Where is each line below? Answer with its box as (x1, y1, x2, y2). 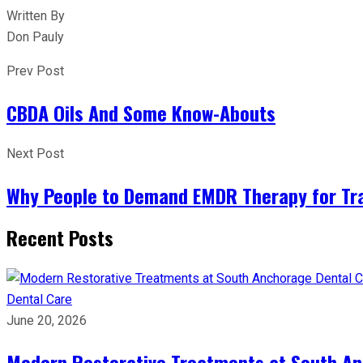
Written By (6, 7, 65, 23)
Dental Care (6, 291, 72, 307)
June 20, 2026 (6, 312, 87, 328)
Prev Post (6, 62, 64, 79)
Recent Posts (6, 222, 113, 252)
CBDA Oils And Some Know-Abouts (6, 97, 275, 127)
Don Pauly (6, 28, 64, 45)
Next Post (6, 145, 64, 161)
